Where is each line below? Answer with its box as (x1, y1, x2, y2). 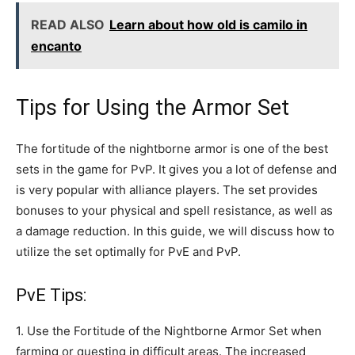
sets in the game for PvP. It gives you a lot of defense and (16, 161, 337, 177)
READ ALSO (31, 16, 105, 32)
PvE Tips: (16, 284, 86, 305)
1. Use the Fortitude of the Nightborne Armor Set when (16, 323, 322, 338)
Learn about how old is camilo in (109, 16, 307, 32)
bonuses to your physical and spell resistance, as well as (16, 202, 333, 218)
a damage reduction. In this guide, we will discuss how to (16, 223, 334, 239)
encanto (31, 37, 82, 54)
